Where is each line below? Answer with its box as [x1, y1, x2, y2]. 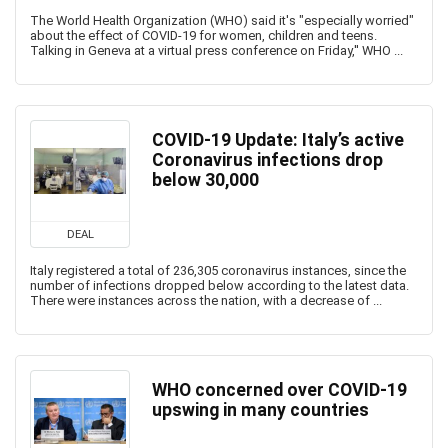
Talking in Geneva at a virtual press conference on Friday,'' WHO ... [30, 43, 403, 58]
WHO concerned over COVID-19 [152, 380, 407, 400]
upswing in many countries [152, 400, 369, 420]
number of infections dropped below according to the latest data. [30, 278, 409, 293]
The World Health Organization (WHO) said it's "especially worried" [30, 13, 414, 28]
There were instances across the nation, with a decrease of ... [30, 293, 382, 308]
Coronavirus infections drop [152, 150, 383, 170]
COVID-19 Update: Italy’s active [152, 130, 404, 150]
